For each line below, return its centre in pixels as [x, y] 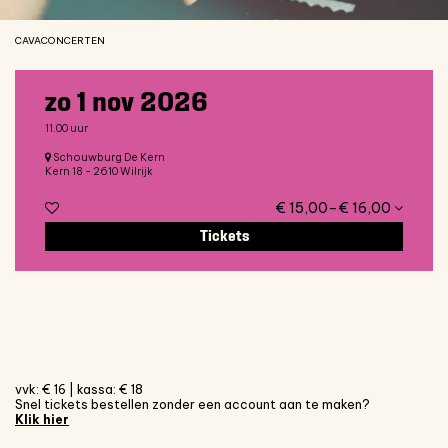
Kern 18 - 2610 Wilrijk [99, 171]
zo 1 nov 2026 [126, 102]
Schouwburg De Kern [108, 157]
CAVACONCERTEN [60, 40]
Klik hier [42, 420]
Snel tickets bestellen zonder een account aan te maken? [192, 405]
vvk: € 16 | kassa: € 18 [79, 390]
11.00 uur [66, 128]
